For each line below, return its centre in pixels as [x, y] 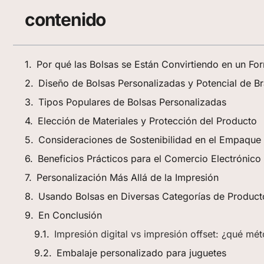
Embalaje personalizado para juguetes [141, 253]
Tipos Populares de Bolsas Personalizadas [132, 102]
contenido [65, 20]
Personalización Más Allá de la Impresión [128, 178]
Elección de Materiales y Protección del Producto [147, 121]
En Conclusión [70, 215]
